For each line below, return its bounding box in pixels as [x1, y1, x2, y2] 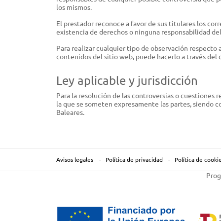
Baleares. [56, 107, 84, 116]
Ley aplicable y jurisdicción [56, 73, 198, 87]
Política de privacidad [105, 155, 163, 163]
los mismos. [56, 2, 92, 12]
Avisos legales [56, 155, 93, 163]
